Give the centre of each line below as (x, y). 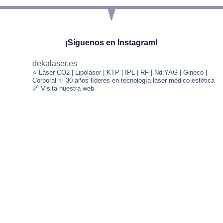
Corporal (44, 81)
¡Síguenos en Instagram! (111, 43)
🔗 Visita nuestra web (63, 89)
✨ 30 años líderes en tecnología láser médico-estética (135, 81)
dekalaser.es (55, 64)
